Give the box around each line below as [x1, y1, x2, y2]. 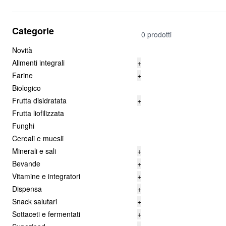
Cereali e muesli [12, 133, 64, 143]
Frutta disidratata [12, 95, 67, 105]
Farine [12, 70, 33, 80]
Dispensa [12, 184, 42, 194]
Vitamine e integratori [12, 171, 80, 181]
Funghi [12, 121, 34, 131]
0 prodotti [141, 29, 172, 39]
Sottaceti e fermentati [12, 209, 80, 219]
